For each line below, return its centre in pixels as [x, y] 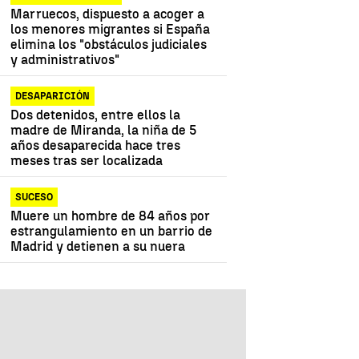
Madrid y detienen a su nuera [98, 247]
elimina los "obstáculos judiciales [109, 45]
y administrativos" [65, 60]
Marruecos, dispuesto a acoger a [108, 14]
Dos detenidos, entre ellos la [96, 115]
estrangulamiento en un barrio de [112, 232]
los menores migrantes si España [111, 30]
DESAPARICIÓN [53, 97]
